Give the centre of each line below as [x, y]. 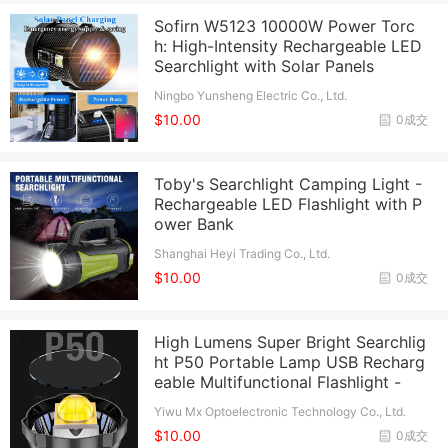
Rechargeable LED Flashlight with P [288, 203]
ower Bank [194, 223]
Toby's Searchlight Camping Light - [288, 183]
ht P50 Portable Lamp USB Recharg [290, 362]
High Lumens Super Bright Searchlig [290, 342]
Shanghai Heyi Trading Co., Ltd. [242, 253]
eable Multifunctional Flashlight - [278, 382]
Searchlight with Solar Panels [264, 65]
